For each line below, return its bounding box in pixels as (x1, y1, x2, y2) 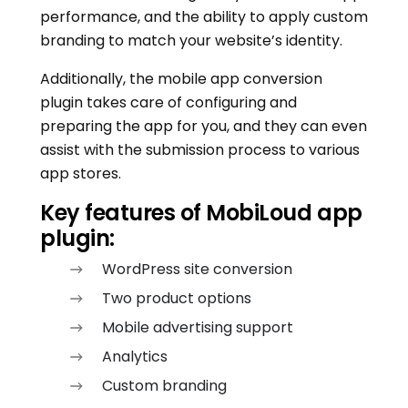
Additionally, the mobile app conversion (40, 68, 322, 90)
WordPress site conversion (102, 259, 292, 280)
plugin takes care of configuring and (40, 92, 297, 114)
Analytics (102, 346, 168, 368)
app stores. (40, 163, 121, 185)
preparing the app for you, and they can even (40, 116, 367, 138)
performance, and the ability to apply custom (40, 6, 368, 28)
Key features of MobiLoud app (40, 198, 362, 229)
